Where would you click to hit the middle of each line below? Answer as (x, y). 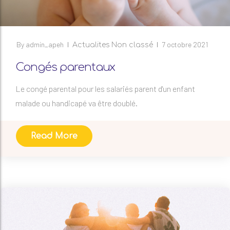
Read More (54, 136)
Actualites (91, 45)
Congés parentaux (65, 67)
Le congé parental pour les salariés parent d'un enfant (105, 88)
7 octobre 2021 (185, 44)
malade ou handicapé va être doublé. (76, 103)
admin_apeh (44, 44)
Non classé (132, 45)
